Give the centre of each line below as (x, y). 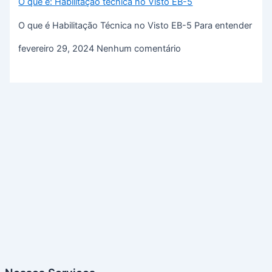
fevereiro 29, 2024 (58, 49)
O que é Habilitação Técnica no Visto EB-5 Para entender (135, 25)
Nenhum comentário (139, 49)
